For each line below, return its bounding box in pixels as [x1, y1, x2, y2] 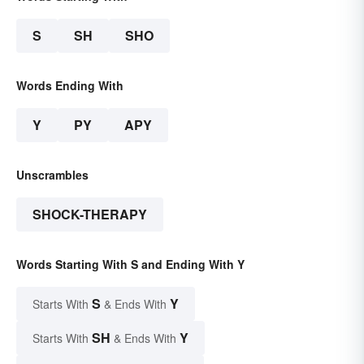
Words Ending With [16, 76, 123, 93]
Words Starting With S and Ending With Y [16, 255, 245, 272]
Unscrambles [16, 166, 89, 183]
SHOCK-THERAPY [32, 204, 147, 223]
